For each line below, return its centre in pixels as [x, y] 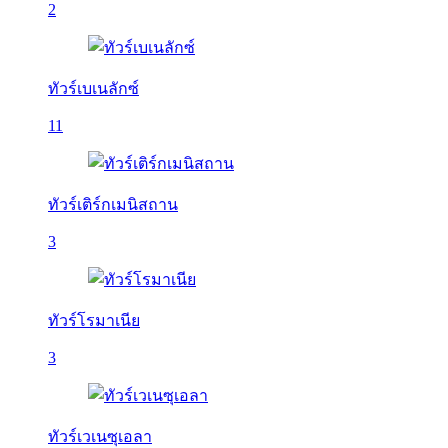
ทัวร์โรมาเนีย [94, 320]
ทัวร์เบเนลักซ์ [93, 88]
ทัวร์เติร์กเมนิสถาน [113, 204]
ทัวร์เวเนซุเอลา [100, 436]
